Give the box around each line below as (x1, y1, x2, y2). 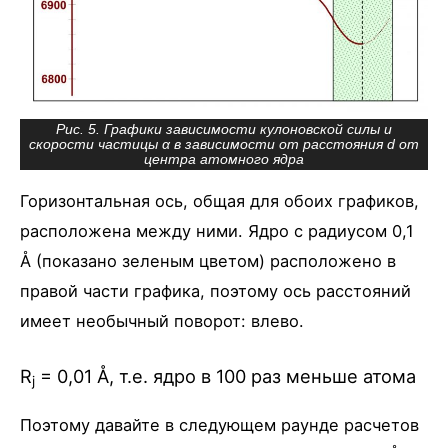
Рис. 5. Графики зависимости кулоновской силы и (56, 122, 392, 138)
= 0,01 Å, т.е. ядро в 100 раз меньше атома (35, 364, 416, 387)
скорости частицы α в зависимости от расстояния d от (29, 137, 419, 153)
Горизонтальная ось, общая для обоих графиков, (20, 191, 419, 212)
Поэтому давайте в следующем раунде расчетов (20, 414, 419, 435)
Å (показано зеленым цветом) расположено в (20, 251, 396, 272)
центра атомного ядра (144, 152, 304, 168)
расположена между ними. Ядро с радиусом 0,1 (20, 221, 414, 242)
